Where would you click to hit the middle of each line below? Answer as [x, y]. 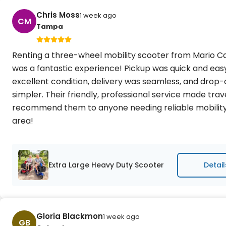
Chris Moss [58, 15]
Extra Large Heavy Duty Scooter [106, 165]
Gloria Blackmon [70, 216]
